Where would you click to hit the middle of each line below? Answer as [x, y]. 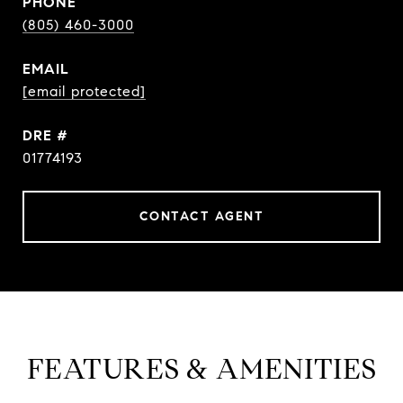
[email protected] [84, 91]
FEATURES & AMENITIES [201, 369]
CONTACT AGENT [201, 216]
